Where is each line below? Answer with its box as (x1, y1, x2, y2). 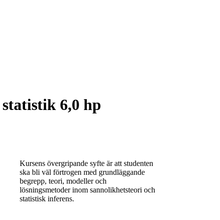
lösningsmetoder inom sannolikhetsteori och (20, 185, 155, 194)
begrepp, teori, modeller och (20, 176, 107, 185)
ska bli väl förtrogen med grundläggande (20, 167, 145, 176)
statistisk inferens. (20, 194, 74, 203)
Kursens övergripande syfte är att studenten (20, 159, 153, 167)
